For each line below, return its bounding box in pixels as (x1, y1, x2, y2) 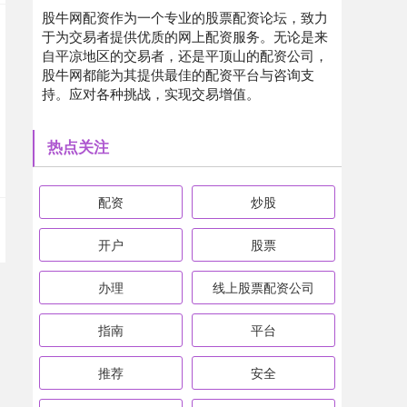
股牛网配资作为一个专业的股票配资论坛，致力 (42, 7, 328, 26)
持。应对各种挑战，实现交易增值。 (42, 84, 260, 103)
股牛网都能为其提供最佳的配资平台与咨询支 (42, 65, 314, 84)
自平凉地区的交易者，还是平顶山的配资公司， (42, 45, 328, 65)
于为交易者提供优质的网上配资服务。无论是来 (42, 26, 328, 45)
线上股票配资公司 (212, 278, 314, 296)
